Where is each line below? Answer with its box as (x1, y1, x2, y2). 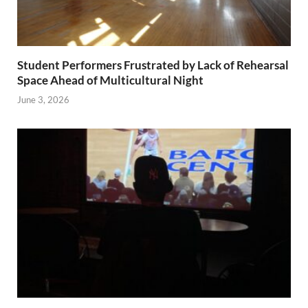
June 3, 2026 (17, 94, 69, 106)
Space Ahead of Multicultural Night (17, 72, 203, 87)
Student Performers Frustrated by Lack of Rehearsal (17, 57, 289, 72)
